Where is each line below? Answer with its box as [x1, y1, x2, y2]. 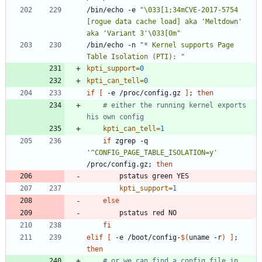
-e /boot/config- [111, 233, 181, 242]
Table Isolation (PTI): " [87, 53, 185, 61]
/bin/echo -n [87, 41, 140, 50]
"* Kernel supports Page [140, 41, 234, 50]
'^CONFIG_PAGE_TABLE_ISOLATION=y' [87, 149, 218, 157]
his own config [87, 113, 144, 122]
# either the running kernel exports [103, 101, 246, 110]
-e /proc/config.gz [103, 89, 185, 98]
